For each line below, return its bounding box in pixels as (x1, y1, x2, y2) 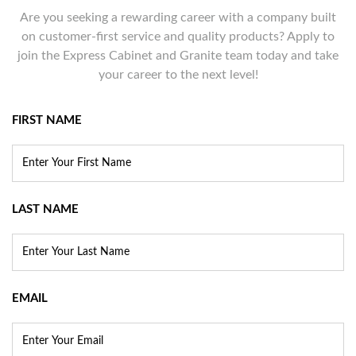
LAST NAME (12, 203, 79, 215)
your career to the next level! (98, 68, 258, 81)
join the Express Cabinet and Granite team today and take (17, 49, 339, 62)
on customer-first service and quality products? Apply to (21, 30, 335, 43)
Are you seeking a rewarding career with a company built (20, 11, 336, 24)
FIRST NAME (12, 114, 82, 126)
